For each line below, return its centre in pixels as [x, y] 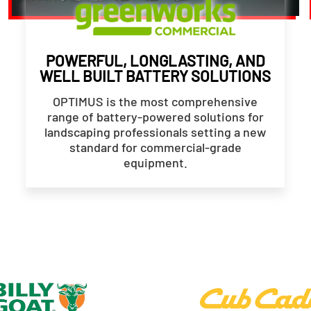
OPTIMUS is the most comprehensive [155, 101]
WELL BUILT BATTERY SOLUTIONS [155, 75]
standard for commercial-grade [155, 147]
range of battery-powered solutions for [155, 116]
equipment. [155, 162]
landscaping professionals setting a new [155, 132]
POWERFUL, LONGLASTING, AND [155, 60]
